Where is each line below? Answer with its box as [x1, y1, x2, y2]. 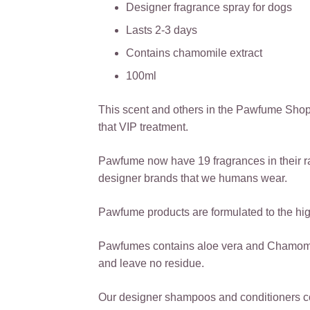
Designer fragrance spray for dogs [126, 1, 292, 14]
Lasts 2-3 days [126, 24, 197, 37]
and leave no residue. [98, 257, 204, 270]
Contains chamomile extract [126, 47, 262, 60]
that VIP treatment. [98, 121, 188, 134]
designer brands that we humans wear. [98, 172, 287, 185]
